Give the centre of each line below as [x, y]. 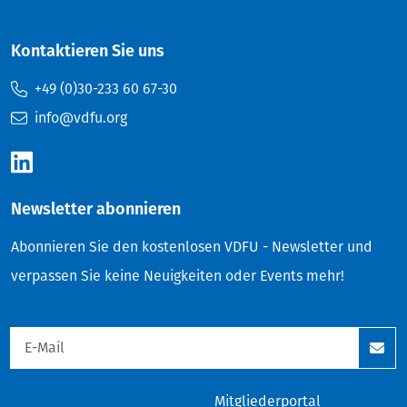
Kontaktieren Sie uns [88, 50]
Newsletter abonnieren [96, 208]
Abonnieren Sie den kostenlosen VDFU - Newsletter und [192, 246]
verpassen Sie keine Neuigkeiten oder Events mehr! [178, 275]
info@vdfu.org [81, 117]
